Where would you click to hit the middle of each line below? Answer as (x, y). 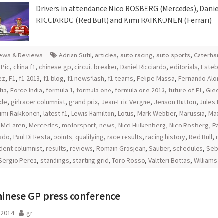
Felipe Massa (156, 78)
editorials (184, 67)
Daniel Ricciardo (143, 67)
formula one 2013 (140, 90)
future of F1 (185, 90)
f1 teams (120, 78)
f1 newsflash (86, 78)
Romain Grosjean (121, 148)
